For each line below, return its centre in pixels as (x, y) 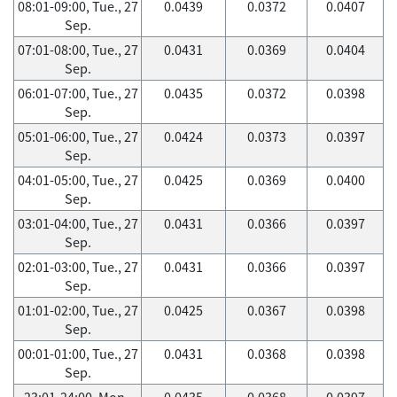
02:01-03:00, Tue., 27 (78, 267)
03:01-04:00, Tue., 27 (78, 223)
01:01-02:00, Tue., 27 (78, 310)
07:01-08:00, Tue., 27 (78, 50)
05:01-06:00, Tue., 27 (78, 136)
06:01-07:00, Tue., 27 (78, 93)
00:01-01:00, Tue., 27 (78, 354)
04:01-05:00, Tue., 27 (78, 180)
